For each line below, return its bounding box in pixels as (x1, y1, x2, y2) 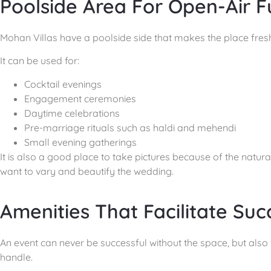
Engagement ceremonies (24, 92, 136, 105)
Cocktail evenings (24, 77, 102, 90)
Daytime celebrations (24, 106, 120, 119)
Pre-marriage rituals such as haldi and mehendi (24, 121, 236, 134)
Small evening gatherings (24, 135, 137, 148)
